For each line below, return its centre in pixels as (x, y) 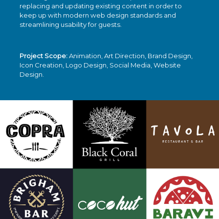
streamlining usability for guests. (71, 24)
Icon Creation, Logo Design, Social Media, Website (100, 65)
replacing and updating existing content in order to (101, 6)
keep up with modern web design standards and (98, 15)
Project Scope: (44, 56)
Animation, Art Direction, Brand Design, (130, 56)
